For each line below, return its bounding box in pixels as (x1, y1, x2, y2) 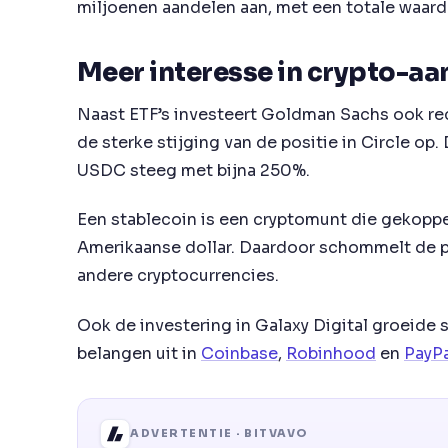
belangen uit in (77, 342, 201, 364)
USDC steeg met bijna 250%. (77, 159, 310, 181)
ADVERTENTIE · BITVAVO (130, 426, 308, 441)
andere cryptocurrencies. (77, 265, 279, 287)
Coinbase (201, 342, 278, 364)
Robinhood (286, 342, 376, 364)
